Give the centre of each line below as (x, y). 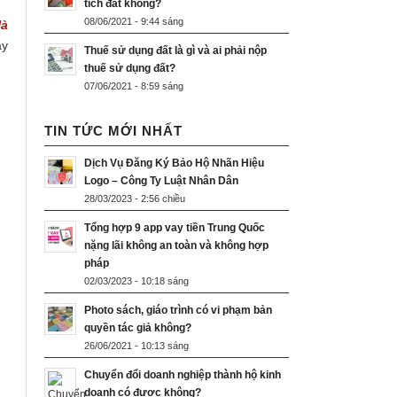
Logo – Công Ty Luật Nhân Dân (161, 181)
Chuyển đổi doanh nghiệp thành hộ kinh (183, 375)
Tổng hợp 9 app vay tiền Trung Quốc (175, 228)
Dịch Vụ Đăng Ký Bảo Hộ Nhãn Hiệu (174, 163)
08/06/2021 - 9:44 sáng (134, 22)
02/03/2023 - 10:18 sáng (136, 281)
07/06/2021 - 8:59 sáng (134, 86)
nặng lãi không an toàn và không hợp (176, 246)
